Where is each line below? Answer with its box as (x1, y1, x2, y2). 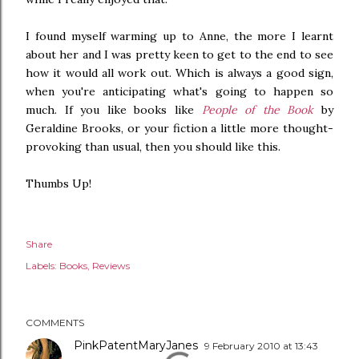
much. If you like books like (26, 103, 202, 117)
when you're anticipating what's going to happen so (26, 84, 333, 99)
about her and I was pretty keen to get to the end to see (26, 47, 333, 62)
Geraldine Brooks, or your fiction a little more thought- (26, 121, 333, 135)
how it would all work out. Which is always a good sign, (26, 66, 333, 80)
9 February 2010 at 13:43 (204, 340, 318, 352)
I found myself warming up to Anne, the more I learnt (26, 29, 333, 43)
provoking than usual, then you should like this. (26, 139, 280, 154)
